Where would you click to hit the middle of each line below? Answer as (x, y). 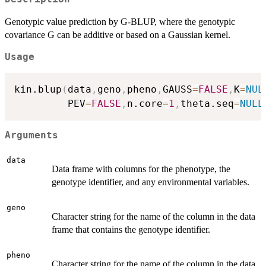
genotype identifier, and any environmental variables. (151, 182)
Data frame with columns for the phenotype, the (141, 169)
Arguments (31, 136)
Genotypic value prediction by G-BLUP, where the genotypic (120, 22)
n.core (145, 103)
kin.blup (38, 89)
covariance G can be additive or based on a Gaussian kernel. (118, 35)
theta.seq (207, 103)
